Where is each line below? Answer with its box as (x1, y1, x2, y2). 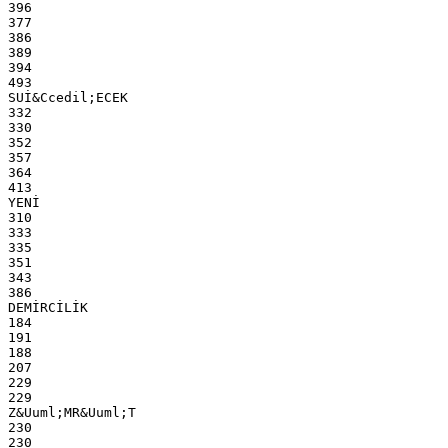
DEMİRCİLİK (8, 299, 88, 315)
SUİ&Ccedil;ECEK (8, 89, 128, 105)
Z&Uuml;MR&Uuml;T (8, 404, 136, 420)
